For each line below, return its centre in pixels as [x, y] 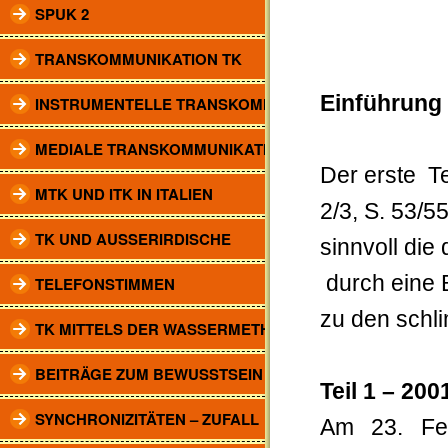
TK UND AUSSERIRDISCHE [133, 239]
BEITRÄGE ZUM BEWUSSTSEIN [149, 374]
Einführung [381, 103]
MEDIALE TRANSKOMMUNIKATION [162, 149]
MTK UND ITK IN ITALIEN [124, 194]
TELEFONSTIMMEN [105, 284]
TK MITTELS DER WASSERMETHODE [169, 329]
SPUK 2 [62, 14]
